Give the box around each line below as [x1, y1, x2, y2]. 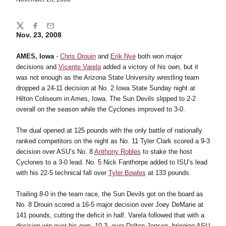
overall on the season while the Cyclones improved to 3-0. [16, 105, 185, 113]
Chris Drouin [60, 52, 96, 60]
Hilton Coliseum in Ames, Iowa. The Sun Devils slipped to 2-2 [16, 95, 196, 102]
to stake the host [140, 148, 192, 155]
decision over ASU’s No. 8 [16, 148, 94, 155]
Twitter [15, 26, 37, 34]
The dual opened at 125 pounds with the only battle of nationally [16, 127, 202, 134]
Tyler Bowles [108, 169, 146, 177]
